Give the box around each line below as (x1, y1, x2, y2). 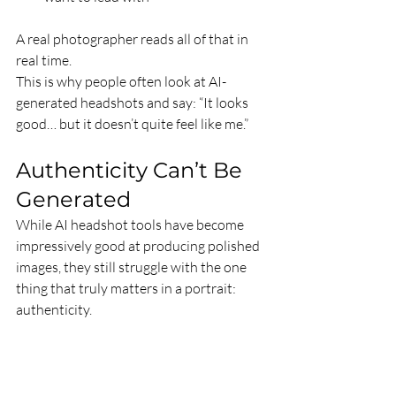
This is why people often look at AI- (16, 72, 226, 90)
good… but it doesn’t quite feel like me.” (16, 115, 248, 133)
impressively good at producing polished (16, 237, 263, 255)
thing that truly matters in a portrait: (16, 279, 239, 297)
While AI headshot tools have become (16, 216, 247, 233)
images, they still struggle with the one (16, 258, 249, 276)
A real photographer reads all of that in (16, 30, 251, 48)
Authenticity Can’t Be (16, 157, 247, 183)
